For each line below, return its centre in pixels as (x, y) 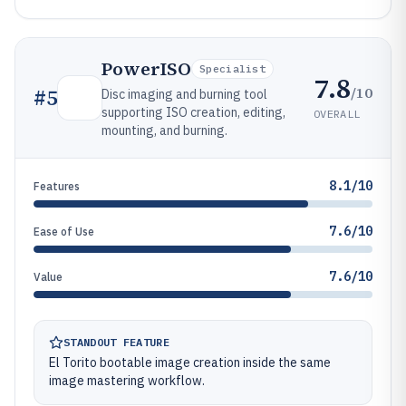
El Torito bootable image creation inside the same (190, 362)
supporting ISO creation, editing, (193, 112)
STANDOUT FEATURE (116, 342)
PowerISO (146, 69)
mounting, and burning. (164, 130)
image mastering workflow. (127, 381)
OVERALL (337, 113)
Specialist (232, 68)
